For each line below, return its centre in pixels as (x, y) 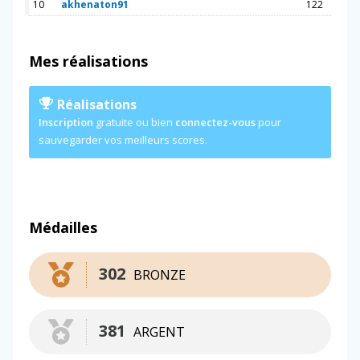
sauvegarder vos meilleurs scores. (123, 139)
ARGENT (159, 331)
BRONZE (160, 274)
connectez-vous (215, 122)
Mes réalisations (88, 61)
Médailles (63, 227)
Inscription (66, 122)
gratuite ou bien (134, 122)
